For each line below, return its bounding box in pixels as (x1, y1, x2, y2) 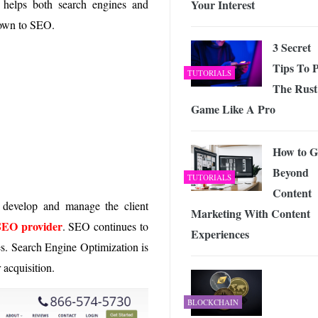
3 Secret (273, 38, 311, 55)
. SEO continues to (62, 219, 149, 234)
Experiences (191, 225, 249, 242)
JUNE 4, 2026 (236, 1, 283, 12)
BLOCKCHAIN (187, 296, 238, 307)
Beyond (273, 163, 309, 180)
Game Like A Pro (191, 100, 290, 117)
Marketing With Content (191, 204, 310, 221)
